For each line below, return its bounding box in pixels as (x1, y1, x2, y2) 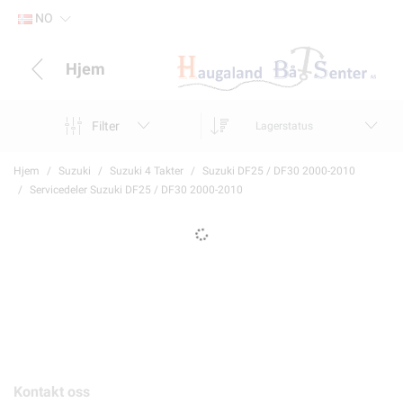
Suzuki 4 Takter (110, 165, 184, 177)
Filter (91, 118, 120, 133)
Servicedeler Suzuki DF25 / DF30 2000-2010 (30, 184, 243, 196)
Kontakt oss (13, 383, 90, 400)
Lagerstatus (255, 120, 313, 132)
